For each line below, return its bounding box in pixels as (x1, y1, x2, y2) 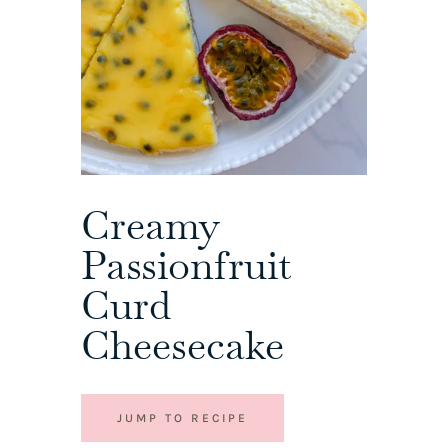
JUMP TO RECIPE (116, 411, 248, 426)
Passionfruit (80, 239, 292, 292)
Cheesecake (80, 319, 284, 372)
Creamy (80, 199, 218, 252)
